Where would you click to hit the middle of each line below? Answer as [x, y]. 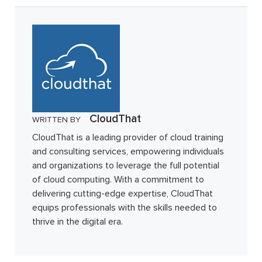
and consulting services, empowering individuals [128, 151]
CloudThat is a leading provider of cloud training [128, 137]
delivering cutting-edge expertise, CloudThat [123, 194]
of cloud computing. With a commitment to [118, 180]
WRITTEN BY [56, 120]
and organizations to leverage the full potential [126, 166]
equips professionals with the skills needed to [125, 208]
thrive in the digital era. [77, 222]
